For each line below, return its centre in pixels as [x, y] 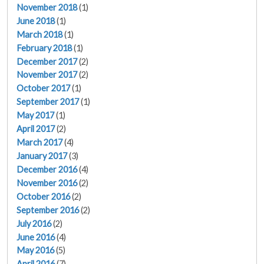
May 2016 [35, 250]
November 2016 [47, 183]
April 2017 [36, 129]
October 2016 [43, 196]
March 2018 [39, 34]
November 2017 [47, 75]
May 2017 [35, 115]
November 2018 [47, 7]
